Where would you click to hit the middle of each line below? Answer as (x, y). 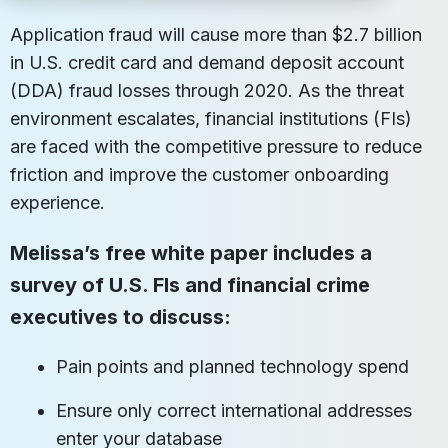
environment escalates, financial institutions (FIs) (211, 118)
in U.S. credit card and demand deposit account (207, 62)
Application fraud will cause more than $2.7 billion (216, 34)
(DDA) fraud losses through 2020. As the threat (207, 90)
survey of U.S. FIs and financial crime (190, 284)
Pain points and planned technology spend (233, 366)
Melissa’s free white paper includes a (191, 252)
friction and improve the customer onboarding (199, 174)
